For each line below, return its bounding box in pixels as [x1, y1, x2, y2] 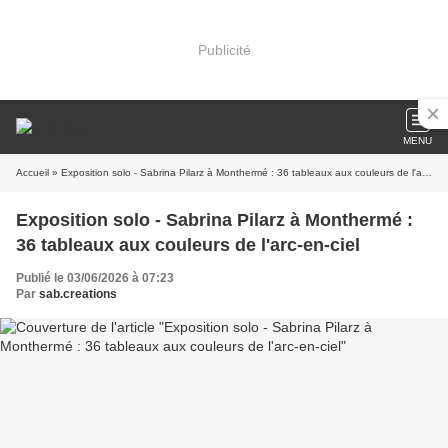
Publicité [197, 41, 251, 58]
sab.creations [39, 287, 117, 301]
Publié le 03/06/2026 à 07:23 [16, 271, 174, 285]
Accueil [16, 167, 49, 178]
